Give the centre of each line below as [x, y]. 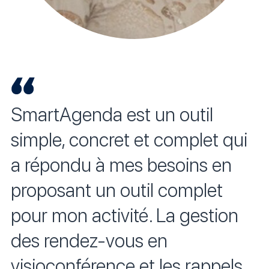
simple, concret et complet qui [129, 140]
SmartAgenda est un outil [112, 115]
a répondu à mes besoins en [121, 165]
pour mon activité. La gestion [125, 216]
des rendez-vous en [89, 241]
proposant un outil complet [117, 191]
